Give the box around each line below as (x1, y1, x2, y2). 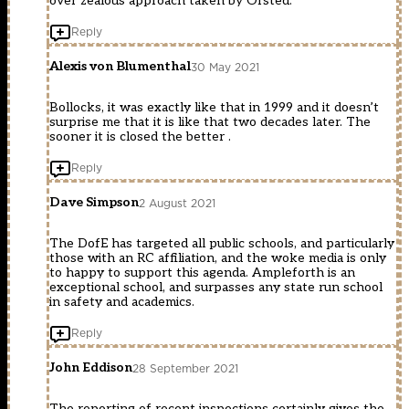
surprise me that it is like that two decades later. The (49, 114, 371, 131)
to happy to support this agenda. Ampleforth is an (49, 265, 355, 281)
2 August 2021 (139, 194, 215, 211)
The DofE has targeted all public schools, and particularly (49, 236, 394, 252)
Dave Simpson (49, 194, 139, 211)
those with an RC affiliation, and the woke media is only (49, 250, 386, 267)
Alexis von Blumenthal (49, 58, 191, 75)
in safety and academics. (49, 294, 194, 310)
